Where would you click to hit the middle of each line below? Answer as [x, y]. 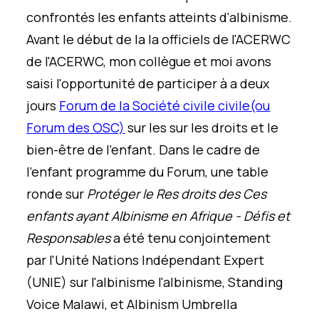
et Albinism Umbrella [173, 304]
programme [110, 172]
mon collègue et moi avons [190, 61]
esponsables [73, 238]
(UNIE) [48, 282]
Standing [254, 282]
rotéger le [126, 194]
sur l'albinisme [114, 282]
